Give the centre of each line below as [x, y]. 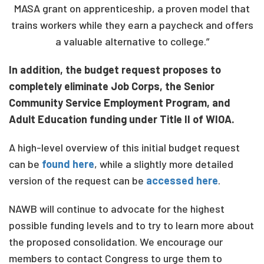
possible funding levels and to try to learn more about [131, 225]
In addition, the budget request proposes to [115, 70]
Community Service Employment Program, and [120, 103]
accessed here [182, 180]
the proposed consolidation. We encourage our [116, 242]
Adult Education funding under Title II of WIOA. [122, 119]
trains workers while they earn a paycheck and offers [132, 25]
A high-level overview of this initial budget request [124, 147]
